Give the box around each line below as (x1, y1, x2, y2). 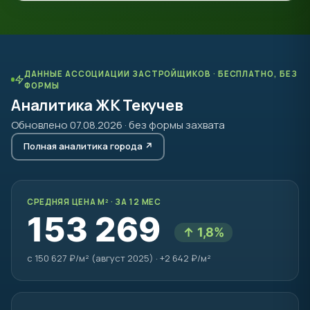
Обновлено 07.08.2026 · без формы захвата (11, 117, 225, 132)
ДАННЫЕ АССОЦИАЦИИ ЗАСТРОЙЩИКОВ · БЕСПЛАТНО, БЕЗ (24, 68, 298, 79)
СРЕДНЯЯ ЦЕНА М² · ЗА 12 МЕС (27, 196, 161, 207)
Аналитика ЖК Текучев (11, 94, 183, 116)
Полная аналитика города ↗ (23, 140, 153, 153)
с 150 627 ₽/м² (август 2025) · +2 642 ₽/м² (27, 251, 211, 264)
